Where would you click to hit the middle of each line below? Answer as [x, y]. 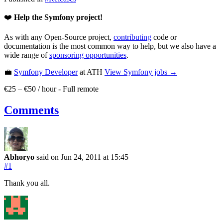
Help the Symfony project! [58, 17]
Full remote [81, 89]
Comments [31, 110]
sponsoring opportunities [88, 55]
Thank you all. [27, 183]
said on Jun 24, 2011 [70, 157]
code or [164, 37]
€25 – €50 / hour [30, 89]
